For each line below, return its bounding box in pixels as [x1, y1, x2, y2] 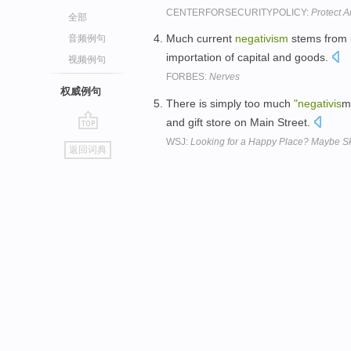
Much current [166, 32, 235, 45]
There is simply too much [166, 97, 294, 110]
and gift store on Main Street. [166, 116, 313, 129]
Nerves [209, 71, 240, 83]
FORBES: [166, 71, 209, 83]
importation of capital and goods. [166, 51, 331, 64]
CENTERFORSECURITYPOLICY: [166, 6, 311, 18]
